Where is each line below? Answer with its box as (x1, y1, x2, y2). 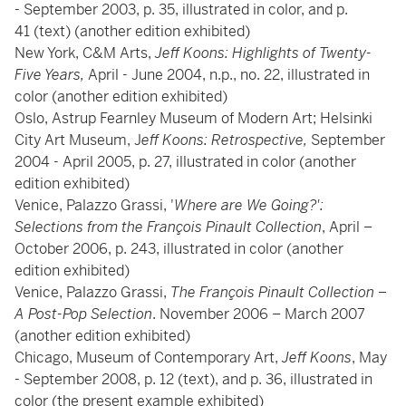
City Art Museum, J (14, 130, 141, 150)
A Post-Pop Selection (14, 304, 152, 324)
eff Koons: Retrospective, (141, 130, 307, 150)
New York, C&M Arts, (14, 43, 155, 63)
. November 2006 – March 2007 (152, 304, 365, 324)
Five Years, (14, 65, 88, 84)
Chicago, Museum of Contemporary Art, (14, 348, 282, 367)
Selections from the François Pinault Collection (14, 217, 322, 237)
